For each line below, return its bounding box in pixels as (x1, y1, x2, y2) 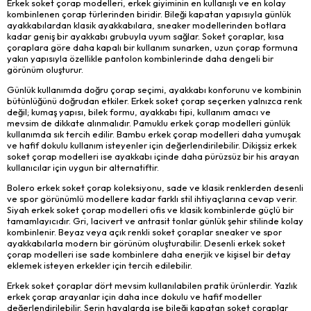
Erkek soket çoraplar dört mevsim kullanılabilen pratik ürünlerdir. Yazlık (7, 279, 297, 291)
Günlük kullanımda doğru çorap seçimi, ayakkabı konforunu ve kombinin (7, 84, 301, 96)
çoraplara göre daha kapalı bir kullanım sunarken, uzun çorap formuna (7, 42, 298, 53)
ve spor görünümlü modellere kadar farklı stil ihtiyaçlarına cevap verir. (7, 192, 297, 204)
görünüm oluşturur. (7, 64, 83, 76)
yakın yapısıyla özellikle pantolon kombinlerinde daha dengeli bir (7, 53, 274, 65)
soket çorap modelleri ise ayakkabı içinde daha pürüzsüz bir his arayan (7, 151, 299, 162)
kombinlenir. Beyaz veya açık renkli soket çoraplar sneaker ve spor (7, 226, 282, 237)
